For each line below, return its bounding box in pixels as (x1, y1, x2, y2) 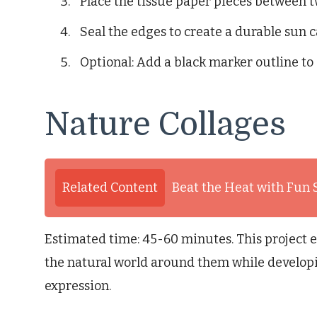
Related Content (62, 180, 158, 196)
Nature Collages (45, 105, 286, 143)
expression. (45, 278, 111, 294)
